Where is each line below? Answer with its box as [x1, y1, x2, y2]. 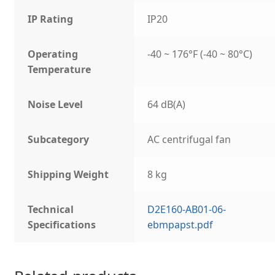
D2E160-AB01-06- [147, 203, 227, 217]
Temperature [28, 63, 91, 77]
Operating [28, 47, 79, 61]
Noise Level [28, 98, 83, 112]
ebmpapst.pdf [147, 218, 214, 232]
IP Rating [28, 12, 74, 26]
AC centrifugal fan [147, 133, 231, 147]
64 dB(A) [147, 98, 186, 112]
